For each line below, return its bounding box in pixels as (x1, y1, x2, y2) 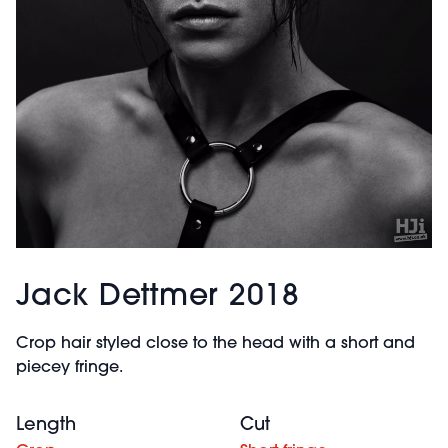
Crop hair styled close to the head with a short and (16, 336, 415, 352)
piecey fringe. (16, 360, 123, 376)
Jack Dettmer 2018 (16, 282, 300, 313)
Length (16, 416, 76, 435)
